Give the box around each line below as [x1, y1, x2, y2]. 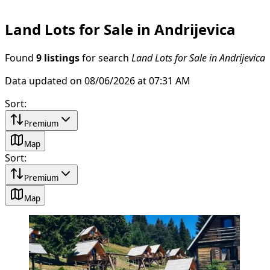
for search [80, 52, 131, 63]
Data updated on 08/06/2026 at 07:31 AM [5, 75, 190, 86]
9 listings [36, 52, 80, 63]
